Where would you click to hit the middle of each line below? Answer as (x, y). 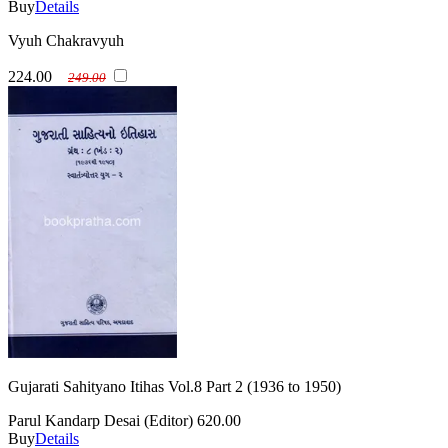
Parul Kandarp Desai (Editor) (100, 421)
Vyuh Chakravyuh (66, 41)
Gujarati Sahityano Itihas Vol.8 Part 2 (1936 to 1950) (174, 387)
